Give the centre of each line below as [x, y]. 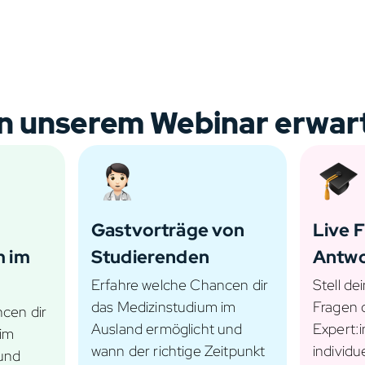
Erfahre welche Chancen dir [180, 285]
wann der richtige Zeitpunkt [178, 351]
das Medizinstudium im [164, 307]
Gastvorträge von [168, 230]
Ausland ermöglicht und [167, 329]
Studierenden [150, 257]
